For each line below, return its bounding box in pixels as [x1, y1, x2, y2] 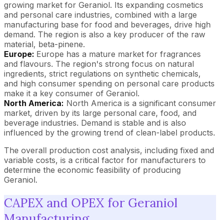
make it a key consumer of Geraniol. [4, 88, 139, 98]
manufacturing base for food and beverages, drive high [4, 20, 211, 29]
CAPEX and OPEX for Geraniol [4, 194, 177, 211]
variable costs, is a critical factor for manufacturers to [4, 155, 206, 165]
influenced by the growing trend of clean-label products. [4, 128, 215, 137]
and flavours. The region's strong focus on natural [4, 59, 194, 69]
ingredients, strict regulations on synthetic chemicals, [4, 69, 201, 79]
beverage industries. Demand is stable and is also [4, 118, 186, 128]
